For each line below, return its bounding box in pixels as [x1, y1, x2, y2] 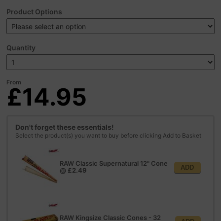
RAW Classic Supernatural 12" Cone [60, 159, 168, 168]
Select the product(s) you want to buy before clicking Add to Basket [15, 131, 202, 139]
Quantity [6, 43, 36, 52]
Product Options [6, 7, 63, 16]
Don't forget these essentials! [15, 122, 114, 131]
